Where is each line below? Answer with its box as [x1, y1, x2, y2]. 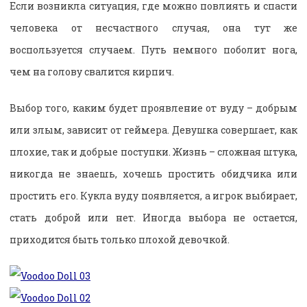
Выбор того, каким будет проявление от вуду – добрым [10, 101, 297, 115]
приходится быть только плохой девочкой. [10, 233, 230, 247]
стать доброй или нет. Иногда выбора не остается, [10, 211, 297, 225]
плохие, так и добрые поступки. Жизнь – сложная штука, [10, 145, 297, 159]
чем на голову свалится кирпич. [10, 65, 174, 79]
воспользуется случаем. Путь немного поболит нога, [10, 43, 297, 57]
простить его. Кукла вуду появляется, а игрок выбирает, [10, 189, 297, 203]
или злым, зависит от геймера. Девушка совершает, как [10, 123, 297, 137]
